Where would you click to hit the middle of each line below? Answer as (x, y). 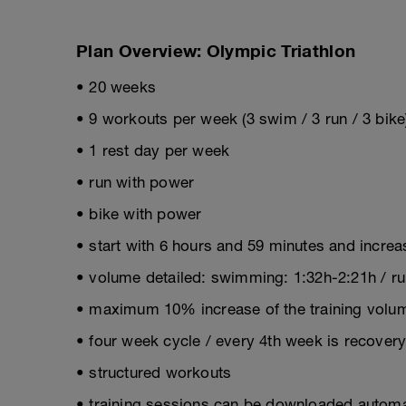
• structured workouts (154, 372)
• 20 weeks (116, 87)
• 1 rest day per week (153, 150)
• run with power (135, 182)
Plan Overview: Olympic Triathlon (216, 51)
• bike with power (139, 214)
